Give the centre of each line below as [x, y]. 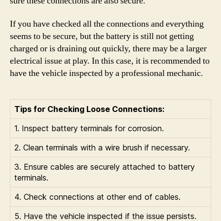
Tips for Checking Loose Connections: [89, 109]
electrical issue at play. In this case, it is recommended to [110, 61]
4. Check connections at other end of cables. [97, 197]
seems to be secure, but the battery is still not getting [102, 36]
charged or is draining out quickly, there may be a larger [108, 49]
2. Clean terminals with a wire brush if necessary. [102, 147]
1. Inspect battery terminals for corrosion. [89, 128]
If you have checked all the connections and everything [107, 24]
